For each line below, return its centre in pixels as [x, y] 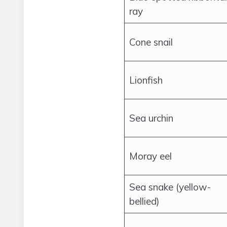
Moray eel [150, 156]
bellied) [144, 201]
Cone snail [151, 42]
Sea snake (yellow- [170, 187]
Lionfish [146, 80]
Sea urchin [151, 118]
